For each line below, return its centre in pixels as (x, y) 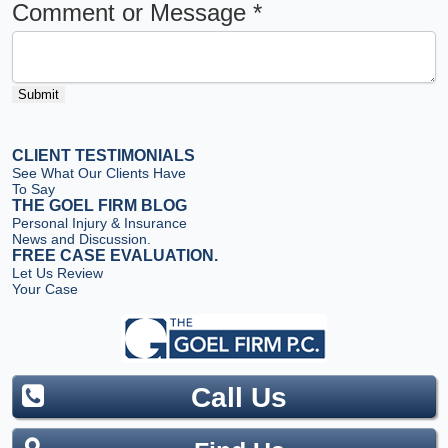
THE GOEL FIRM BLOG (99, 205)
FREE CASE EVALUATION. (115, 255)
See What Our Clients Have (99, 172)
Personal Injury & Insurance (99, 222)
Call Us (239, 397)
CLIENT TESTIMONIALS (103, 155)
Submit (38, 94)
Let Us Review (57, 272)
